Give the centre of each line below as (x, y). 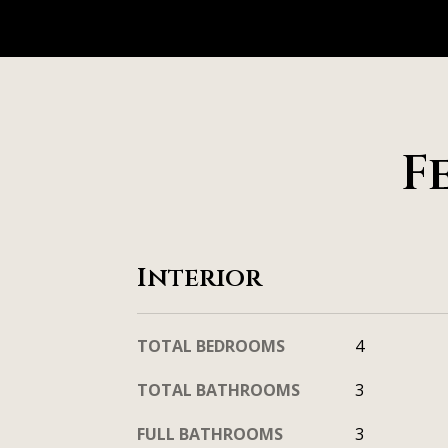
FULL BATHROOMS (210, 434)
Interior (199, 278)
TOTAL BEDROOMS (211, 346)
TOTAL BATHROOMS (218, 390)
